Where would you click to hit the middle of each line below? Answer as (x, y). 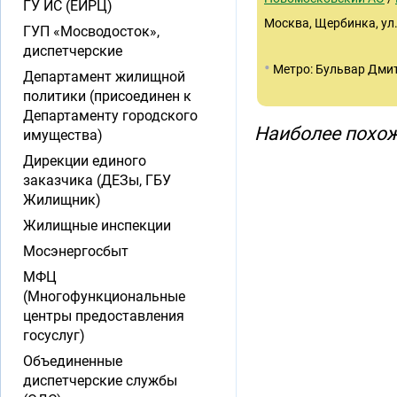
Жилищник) (62, 200)
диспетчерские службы (100, 381)
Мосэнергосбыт (76, 251)
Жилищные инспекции (97, 226)
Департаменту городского (110, 116)
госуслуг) (54, 335)
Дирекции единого (85, 161)
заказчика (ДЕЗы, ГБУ (97, 180)
